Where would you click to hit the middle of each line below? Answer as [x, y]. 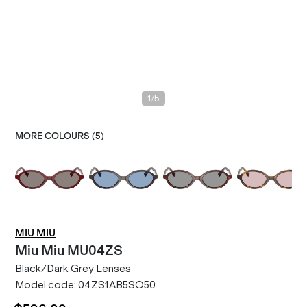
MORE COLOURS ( [55, 136]
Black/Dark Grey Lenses [73, 269]
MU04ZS [95, 250]
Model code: [47, 285]
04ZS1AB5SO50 [117, 285]
